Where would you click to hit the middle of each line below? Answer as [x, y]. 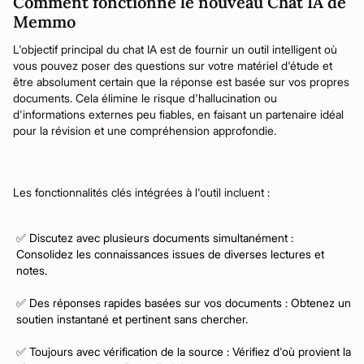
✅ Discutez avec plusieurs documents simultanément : [155, 238]
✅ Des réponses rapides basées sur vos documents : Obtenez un [184, 303]
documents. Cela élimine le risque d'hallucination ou [145, 98]
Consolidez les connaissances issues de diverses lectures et [170, 254]
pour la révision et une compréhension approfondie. [145, 130]
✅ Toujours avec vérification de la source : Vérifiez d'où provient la [184, 351]
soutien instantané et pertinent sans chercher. [132, 319]
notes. [32, 270]
